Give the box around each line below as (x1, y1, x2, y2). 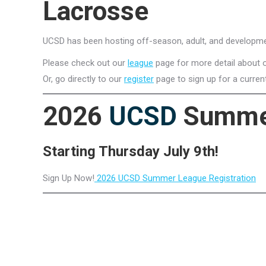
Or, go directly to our (43, 74, 124, 84)
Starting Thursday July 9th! (43, 143, 218, 160)
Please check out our (43, 58, 128, 68)
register (124, 74, 154, 84)
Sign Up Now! (43, 173, 94, 183)
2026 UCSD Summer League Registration (94, 173, 256, 183)
